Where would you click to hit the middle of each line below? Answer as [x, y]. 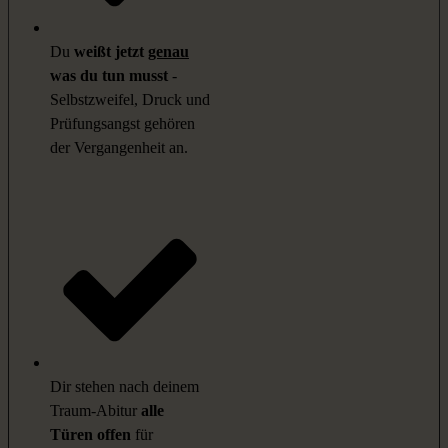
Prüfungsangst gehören [122, 124]
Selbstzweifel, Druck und [130, 100]
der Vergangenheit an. [119, 148]
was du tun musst [109, 76]
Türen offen [90, 435]
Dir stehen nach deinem [124, 387]
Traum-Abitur [93, 411]
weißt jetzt [111, 52]
